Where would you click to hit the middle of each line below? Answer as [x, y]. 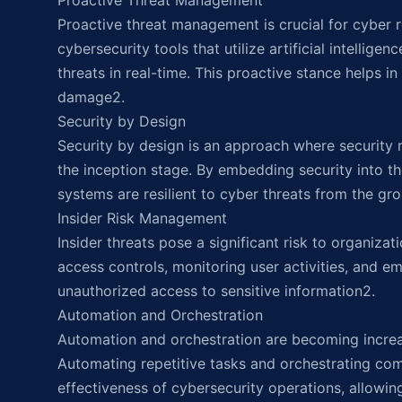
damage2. [91, 97]
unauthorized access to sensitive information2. [216, 291]
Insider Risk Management [142, 218]
